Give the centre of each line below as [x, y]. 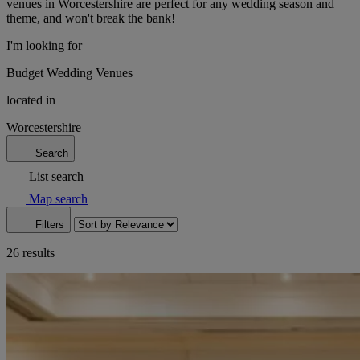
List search [56, 176]
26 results [31, 252]
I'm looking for [44, 45]
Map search [58, 198]
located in [31, 100]
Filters [50, 224]
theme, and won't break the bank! [91, 18]
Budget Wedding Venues [70, 72]
